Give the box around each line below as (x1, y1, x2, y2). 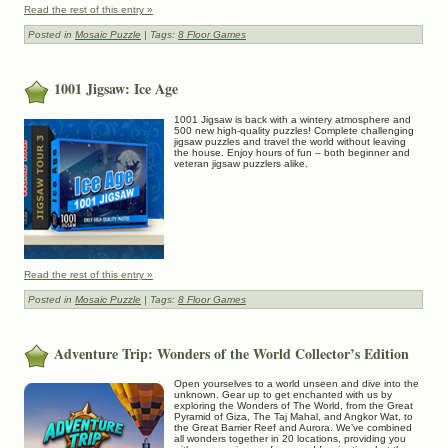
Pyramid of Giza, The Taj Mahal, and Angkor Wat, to (174, 410, 413, 422)
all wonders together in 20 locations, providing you (174, 432, 406, 444)
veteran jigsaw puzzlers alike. (174, 157, 308, 169)
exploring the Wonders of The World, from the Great (174, 399, 413, 411)
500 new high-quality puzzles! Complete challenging (174, 124, 414, 136)
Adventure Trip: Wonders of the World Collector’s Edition (54, 342, 409, 364)
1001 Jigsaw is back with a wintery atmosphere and (174, 113, 411, 125)
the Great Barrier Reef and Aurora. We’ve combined (174, 421, 412, 433)
